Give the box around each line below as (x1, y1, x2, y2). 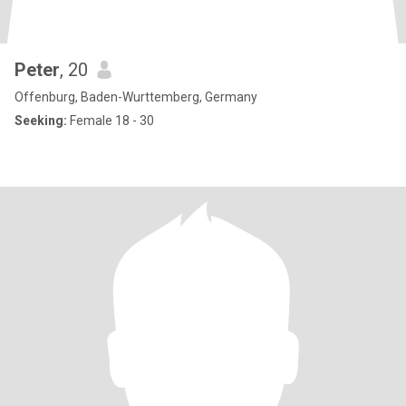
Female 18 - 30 (67, 113, 154, 128)
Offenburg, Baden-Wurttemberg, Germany (14, 90, 257, 104)
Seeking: (14, 113, 67, 128)
